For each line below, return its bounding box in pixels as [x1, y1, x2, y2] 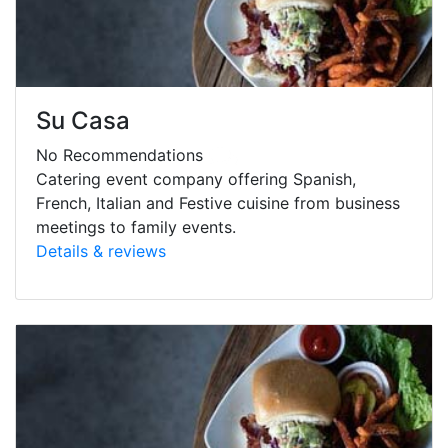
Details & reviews [36, 240, 166, 261]
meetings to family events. [36, 216, 236, 237]
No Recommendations [36, 144, 208, 165]
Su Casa [36, 105, 130, 135]
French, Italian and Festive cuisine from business [36, 192, 400, 213]
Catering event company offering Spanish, [36, 168, 356, 189]
